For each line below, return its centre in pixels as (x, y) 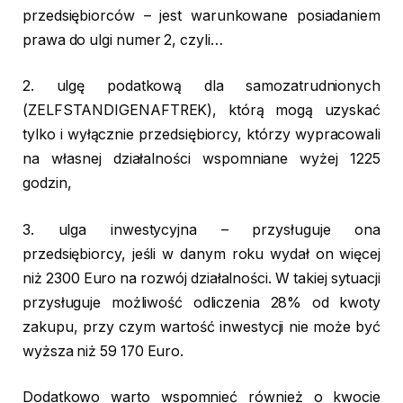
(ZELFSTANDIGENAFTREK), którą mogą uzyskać (201, 111)
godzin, (47, 184)
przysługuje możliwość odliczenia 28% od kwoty (201, 302)
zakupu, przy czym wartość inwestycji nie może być (201, 327)
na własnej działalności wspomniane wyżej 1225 (201, 159)
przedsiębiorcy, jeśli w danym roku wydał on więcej (201, 254)
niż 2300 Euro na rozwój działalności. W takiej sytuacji (201, 278)
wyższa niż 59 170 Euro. (103, 351)
